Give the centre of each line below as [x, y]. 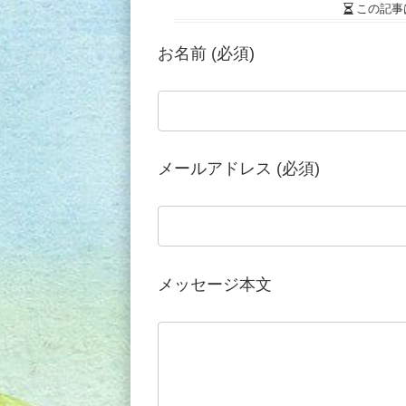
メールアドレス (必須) [239, 169]
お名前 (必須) [206, 53]
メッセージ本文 [215, 284]
